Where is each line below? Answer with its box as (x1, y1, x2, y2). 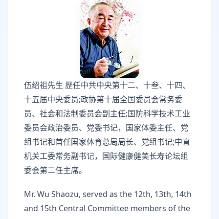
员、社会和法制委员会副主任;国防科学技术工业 (24, 108, 190, 119)
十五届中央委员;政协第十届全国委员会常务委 (24, 94, 182, 105)
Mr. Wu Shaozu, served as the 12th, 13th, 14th (24, 189, 192, 199)
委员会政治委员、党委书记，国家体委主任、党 (24, 122, 188, 133)
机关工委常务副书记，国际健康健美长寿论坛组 (24, 151, 188, 161)
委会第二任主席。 (24, 165, 87, 175)
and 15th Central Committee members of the (24, 203, 190, 214)
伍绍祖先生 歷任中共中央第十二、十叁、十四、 (24, 80, 190, 90)
